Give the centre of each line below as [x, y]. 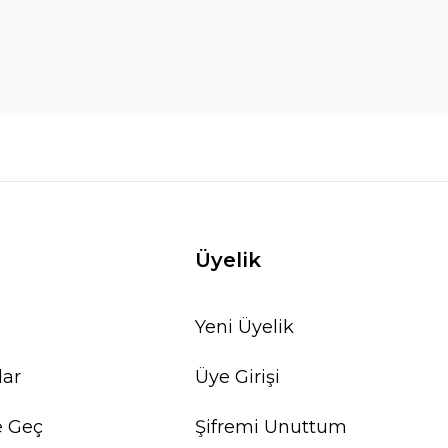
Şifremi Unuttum [271, 427]
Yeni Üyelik [245, 327]
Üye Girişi [238, 377]
